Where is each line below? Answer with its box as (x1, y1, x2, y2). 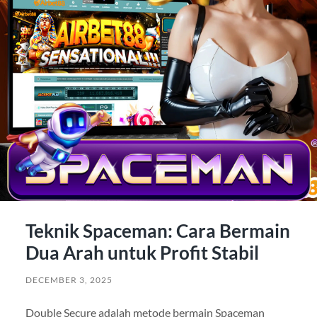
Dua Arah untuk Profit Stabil (25, 241, 259, 264)
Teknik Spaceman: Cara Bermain (25, 219, 290, 242)
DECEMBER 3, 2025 (25, 274, 113, 285)
